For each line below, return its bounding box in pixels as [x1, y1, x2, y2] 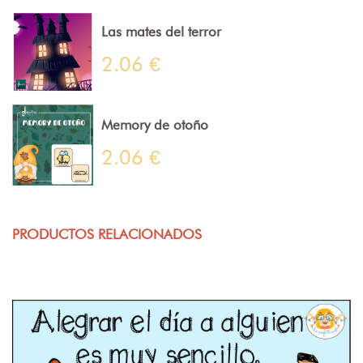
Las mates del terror [101, 23, 221, 41]
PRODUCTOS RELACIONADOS [12, 225, 202, 242]
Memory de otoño [101, 117, 208, 134]
